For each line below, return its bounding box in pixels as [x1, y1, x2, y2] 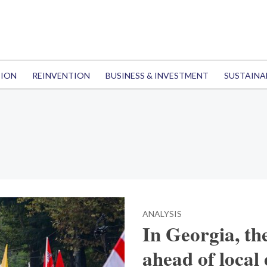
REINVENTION [32, 70, 90, 80]
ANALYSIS [142, 209, 182, 219]
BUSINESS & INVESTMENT [105, 70, 209, 80]
